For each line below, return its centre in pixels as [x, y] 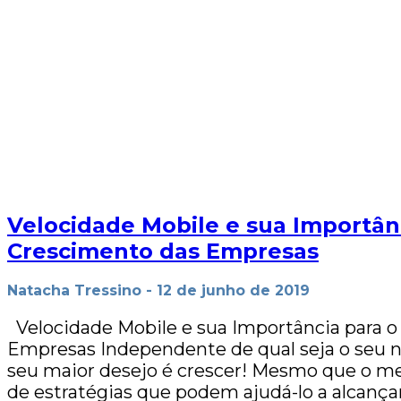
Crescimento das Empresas [163, 252]
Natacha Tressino [74, 290]
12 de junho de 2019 [233, 290]
